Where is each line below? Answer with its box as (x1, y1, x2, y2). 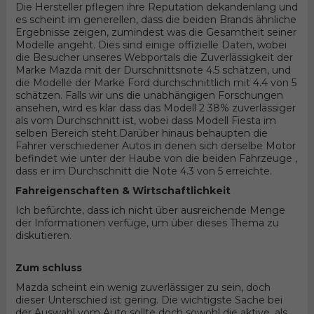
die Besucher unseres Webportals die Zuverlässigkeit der (15, 51, 293, 64)
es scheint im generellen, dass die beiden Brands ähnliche (15, 13, 296, 27)
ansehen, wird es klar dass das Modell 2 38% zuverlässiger (15, 102, 296, 115)
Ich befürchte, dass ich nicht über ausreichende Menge (15, 204, 285, 217)
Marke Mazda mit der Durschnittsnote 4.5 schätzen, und (15, 64, 291, 77)
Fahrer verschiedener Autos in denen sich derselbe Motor (15, 139, 296, 153)
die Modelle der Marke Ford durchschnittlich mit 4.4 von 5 (15, 76, 296, 90)
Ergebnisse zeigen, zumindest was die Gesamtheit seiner (15, 26, 296, 39)
